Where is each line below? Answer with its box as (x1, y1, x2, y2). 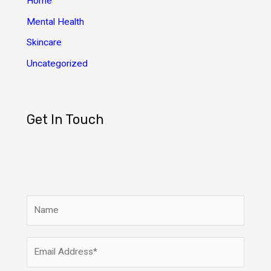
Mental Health (26, 16, 84, 27)
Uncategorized (26, 58, 88, 70)
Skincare (26, 37, 62, 48)
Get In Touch (26, 111, 104, 127)
